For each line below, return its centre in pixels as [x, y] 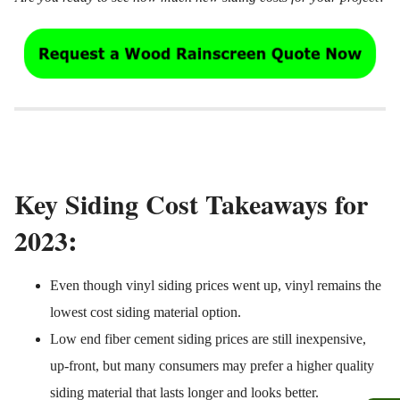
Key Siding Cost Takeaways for [191, 204]
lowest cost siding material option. [146, 312]
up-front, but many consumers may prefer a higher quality [212, 366]
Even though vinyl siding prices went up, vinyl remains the [216, 286]
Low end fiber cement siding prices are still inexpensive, [208, 339]
